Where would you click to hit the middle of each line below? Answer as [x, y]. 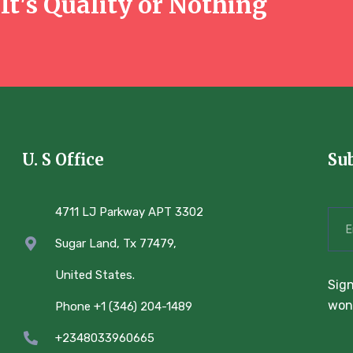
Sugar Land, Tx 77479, [116, 244]
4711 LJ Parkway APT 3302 [130, 212]
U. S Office [63, 160]
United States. [95, 275]
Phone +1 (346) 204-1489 [124, 307]
